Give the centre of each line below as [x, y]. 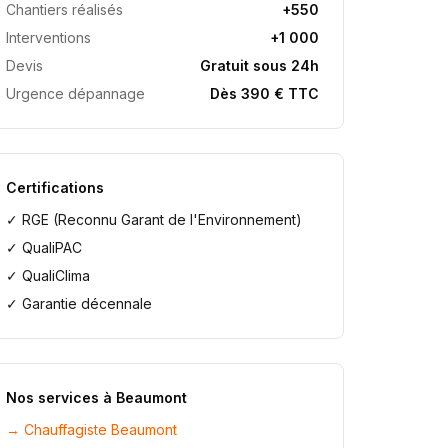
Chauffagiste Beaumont [101, 429]
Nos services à [61, 397]
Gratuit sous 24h [259, 65]
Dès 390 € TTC [264, 93]
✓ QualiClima [48, 275]
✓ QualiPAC [44, 247]
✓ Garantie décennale [79, 303]
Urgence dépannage [76, 93]
